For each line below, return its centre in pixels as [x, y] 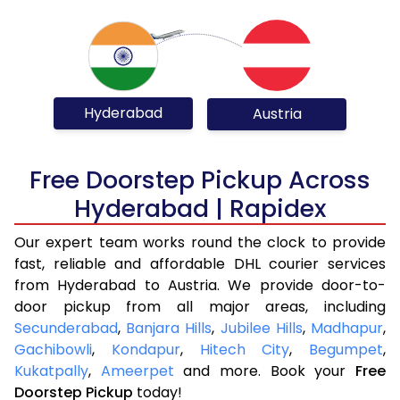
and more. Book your [265, 371]
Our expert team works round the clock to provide [200, 242]
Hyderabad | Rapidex [200, 208]
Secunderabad [66, 328]
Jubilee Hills [261, 328]
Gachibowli [53, 349]
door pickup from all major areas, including [200, 306]
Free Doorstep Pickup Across [200, 179]
